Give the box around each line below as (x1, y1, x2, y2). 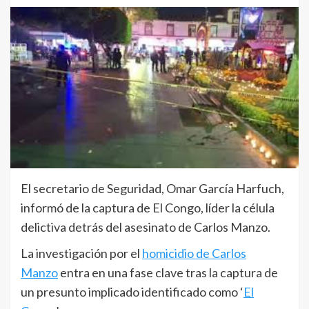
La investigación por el (21, 245, 142, 261)
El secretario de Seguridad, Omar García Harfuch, (21, 180, 284, 196)
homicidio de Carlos (142, 245, 246, 261)
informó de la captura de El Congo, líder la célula (21, 199, 275, 215)
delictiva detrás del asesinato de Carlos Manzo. (21, 219, 270, 235)
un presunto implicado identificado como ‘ (21, 283, 243, 299)
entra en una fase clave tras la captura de (58, 264, 278, 280)
